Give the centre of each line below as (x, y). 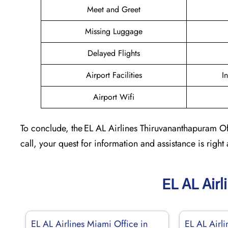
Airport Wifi (114, 97)
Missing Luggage (114, 31)
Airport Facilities (114, 75)
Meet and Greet (114, 9)
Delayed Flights (114, 53)
